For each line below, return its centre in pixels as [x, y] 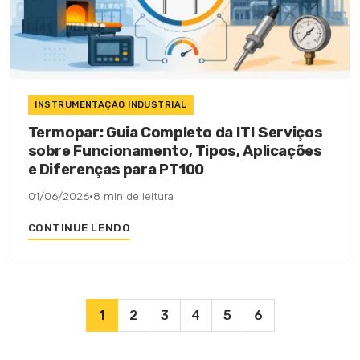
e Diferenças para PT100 [116, 169]
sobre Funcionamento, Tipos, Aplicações [175, 151]
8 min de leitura [133, 196]
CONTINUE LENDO [79, 228]
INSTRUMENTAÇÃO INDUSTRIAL [111, 105]
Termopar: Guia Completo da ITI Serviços [175, 132]
